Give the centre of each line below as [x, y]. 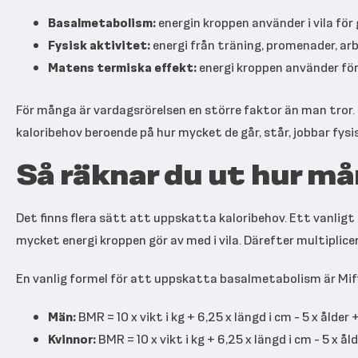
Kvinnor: [72, 339]
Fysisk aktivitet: [99, 45]
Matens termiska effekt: [122, 67]
